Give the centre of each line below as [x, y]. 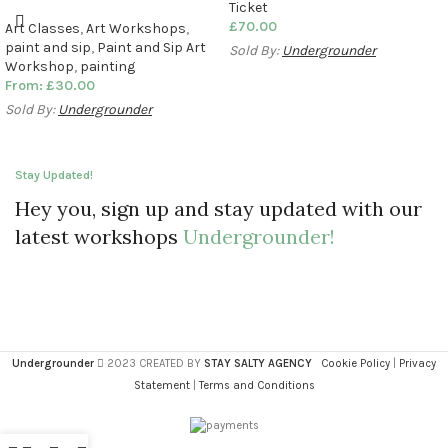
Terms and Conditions [256, 385]
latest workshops [99, 236]
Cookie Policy [355, 363]
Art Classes [42, 28]
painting [107, 66]
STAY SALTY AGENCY [258, 363]
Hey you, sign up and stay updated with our [218, 208]
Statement [161, 385]
